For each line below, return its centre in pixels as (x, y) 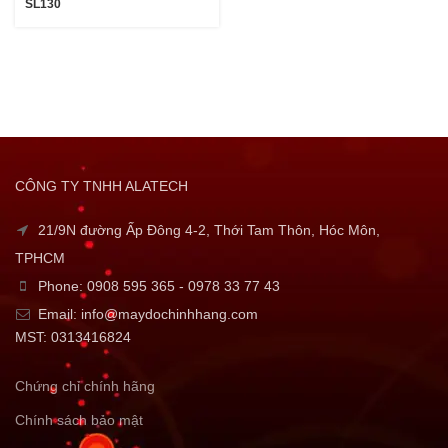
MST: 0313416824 (73, 337)
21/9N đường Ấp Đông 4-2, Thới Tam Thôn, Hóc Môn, (207, 230)
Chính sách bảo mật (79, 420)
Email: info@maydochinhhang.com (146, 314)
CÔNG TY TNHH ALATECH (101, 186)
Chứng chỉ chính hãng (85, 386)
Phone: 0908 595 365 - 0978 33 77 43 (157, 286)
